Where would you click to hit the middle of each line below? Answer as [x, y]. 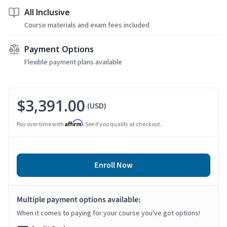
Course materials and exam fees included [87, 25]
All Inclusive [47, 12]
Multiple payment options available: [79, 199]
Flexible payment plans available [73, 62]
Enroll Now [113, 165]
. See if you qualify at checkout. [122, 124]
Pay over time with [41, 124]
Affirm [74, 123]
